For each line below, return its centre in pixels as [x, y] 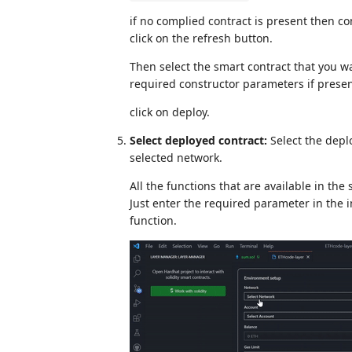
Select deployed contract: [198, 140]
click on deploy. [170, 112]
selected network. [176, 158]
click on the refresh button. [201, 38]
